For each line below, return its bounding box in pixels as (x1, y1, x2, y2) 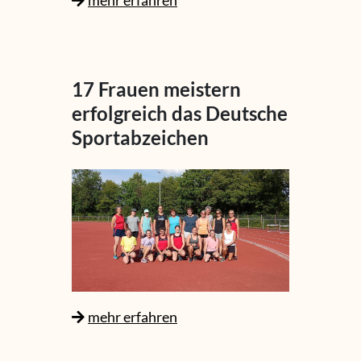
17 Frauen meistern (72, 77, 241, 101)
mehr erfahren (88, 307, 177, 326)
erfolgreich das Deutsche (72, 101, 288, 125)
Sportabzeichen (72, 125, 209, 149)
